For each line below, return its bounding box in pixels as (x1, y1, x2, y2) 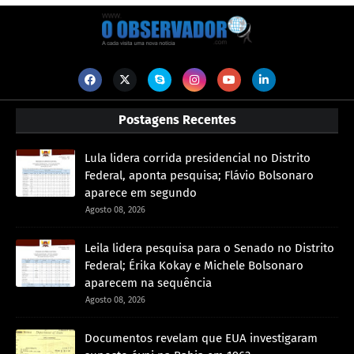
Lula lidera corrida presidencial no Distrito (85, 150, 311, 165)
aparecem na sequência (85, 275, 212, 290)
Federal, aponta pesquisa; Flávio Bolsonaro (85, 168, 314, 183)
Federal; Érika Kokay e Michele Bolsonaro (85, 258, 303, 273)
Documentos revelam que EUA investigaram (85, 330, 318, 345)
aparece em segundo (85, 185, 197, 200)
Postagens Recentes (118, 111, 236, 127)
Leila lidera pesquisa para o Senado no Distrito (85, 240, 334, 255)
